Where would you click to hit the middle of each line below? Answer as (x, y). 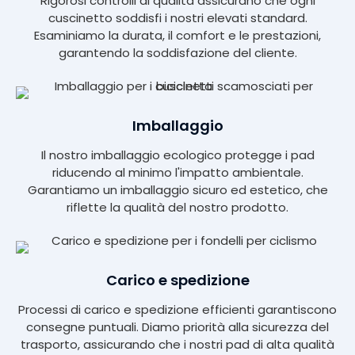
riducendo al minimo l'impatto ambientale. (177, 173)
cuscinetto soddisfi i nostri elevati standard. (177, 18)
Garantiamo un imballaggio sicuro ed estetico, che (177, 190)
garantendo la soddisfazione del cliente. (177, 53)
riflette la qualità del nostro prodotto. (177, 208)
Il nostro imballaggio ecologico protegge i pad (177, 155)
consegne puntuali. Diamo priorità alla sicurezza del (177, 327)
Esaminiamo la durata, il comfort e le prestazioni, (177, 36)
